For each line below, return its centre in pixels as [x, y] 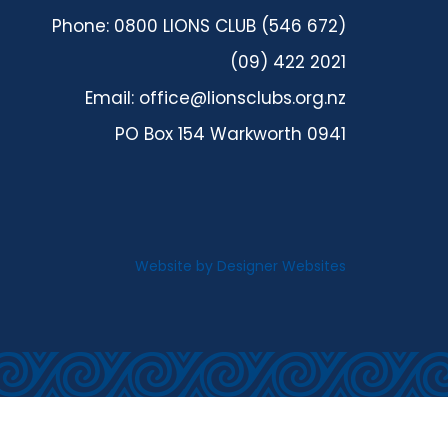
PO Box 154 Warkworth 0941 [230, 134]
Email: [112, 98]
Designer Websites [281, 266]
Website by [176, 266]
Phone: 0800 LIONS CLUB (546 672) [199, 26]
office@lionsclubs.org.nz [242, 98]
